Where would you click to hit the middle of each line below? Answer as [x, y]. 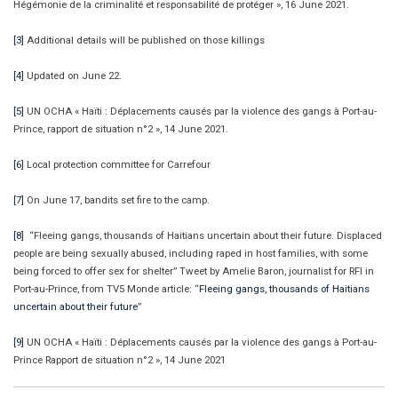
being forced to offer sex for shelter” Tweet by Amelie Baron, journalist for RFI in [194, 271]
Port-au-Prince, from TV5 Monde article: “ [106, 288]
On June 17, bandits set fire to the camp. [117, 199]
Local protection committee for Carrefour [117, 164]
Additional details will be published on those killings [144, 40]
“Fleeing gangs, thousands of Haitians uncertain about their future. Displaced [203, 235]
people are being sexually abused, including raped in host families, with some [191, 253]
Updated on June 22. [73, 75]
